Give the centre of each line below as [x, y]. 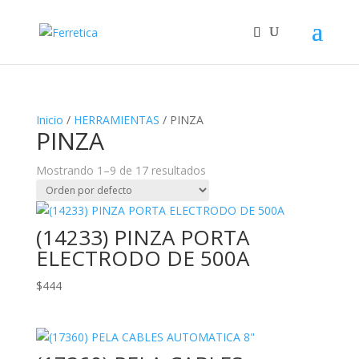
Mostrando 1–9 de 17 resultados [121, 170]
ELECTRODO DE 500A [142, 258]
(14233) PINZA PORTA [142, 237]
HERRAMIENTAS [116, 120]
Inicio [49, 120]
